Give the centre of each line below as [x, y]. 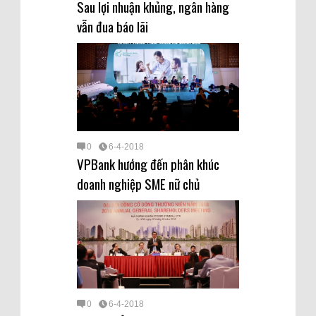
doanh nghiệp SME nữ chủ [138, 183]
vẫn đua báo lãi [113, 26]
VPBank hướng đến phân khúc [148, 164]
